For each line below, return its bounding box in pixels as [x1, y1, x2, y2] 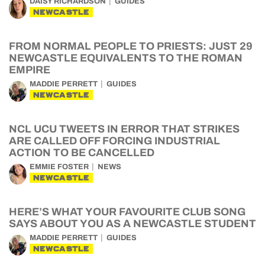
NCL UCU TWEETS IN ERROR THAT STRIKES [9, 123, 240, 135]
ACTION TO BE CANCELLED [9, 147, 154, 159]
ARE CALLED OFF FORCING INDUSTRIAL [9, 135, 220, 147]
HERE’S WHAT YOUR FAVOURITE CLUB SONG [9, 206, 245, 218]
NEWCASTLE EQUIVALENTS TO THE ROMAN [9, 52, 243, 64]
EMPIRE [9, 64, 50, 76]
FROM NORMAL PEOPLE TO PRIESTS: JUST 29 [9, 40, 253, 53]
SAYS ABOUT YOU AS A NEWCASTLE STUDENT [9, 218, 256, 230]
